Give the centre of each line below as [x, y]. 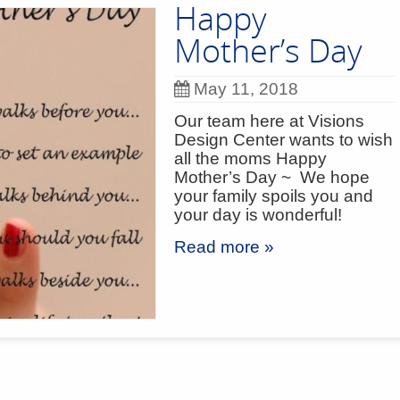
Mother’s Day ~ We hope [272, 177]
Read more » [224, 247]
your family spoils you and [274, 196]
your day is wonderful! [258, 215]
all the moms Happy [250, 158]
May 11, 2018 [246, 89]
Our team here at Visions [269, 121]
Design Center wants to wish [283, 140]
